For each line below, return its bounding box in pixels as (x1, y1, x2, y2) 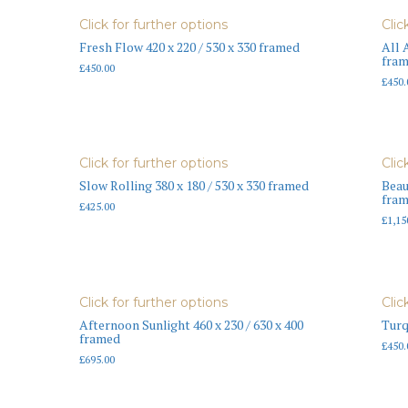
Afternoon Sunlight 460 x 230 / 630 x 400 (79, 316, 303, 334)
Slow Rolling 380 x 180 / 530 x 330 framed (79, 177, 309, 195)
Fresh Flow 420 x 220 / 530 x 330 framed (79, 37, 300, 56)
